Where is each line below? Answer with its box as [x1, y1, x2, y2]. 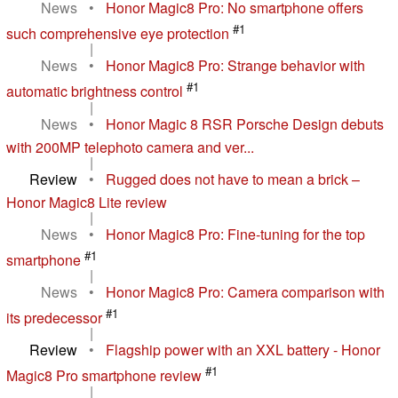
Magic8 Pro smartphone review [6, 365, 202, 386]
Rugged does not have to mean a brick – [106, 168, 360, 189]
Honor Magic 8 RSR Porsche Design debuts [106, 113, 384, 134]
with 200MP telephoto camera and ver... [6, 136, 254, 157]
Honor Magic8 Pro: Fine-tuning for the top [106, 223, 365, 244]
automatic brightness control [6, 81, 183, 102]
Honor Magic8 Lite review [6, 191, 167, 212]
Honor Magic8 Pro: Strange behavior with [106, 55, 365, 76]
